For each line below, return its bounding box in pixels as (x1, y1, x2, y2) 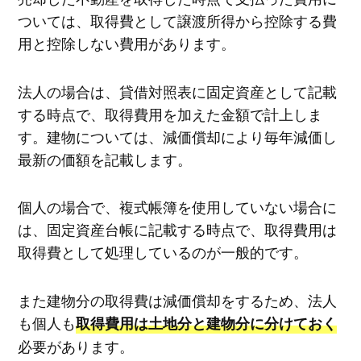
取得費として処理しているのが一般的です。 (17, 241, 308, 263)
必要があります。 (17, 334, 134, 356)
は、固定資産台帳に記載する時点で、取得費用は (17, 218, 337, 240)
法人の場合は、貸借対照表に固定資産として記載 (17, 80, 337, 102)
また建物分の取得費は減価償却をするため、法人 (17, 288, 337, 310)
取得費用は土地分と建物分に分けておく (75, 312, 337, 334)
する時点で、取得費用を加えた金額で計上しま (17, 102, 322, 124)
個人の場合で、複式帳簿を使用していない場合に (17, 196, 337, 218)
